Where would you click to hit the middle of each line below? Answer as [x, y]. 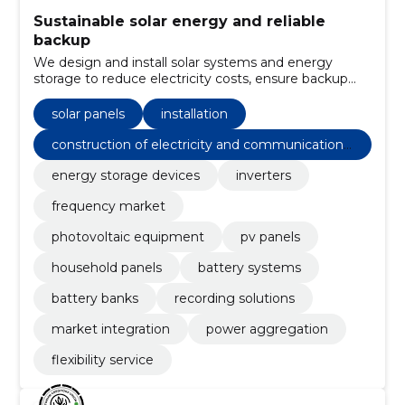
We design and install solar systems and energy [183, 63]
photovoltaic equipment [127, 237]
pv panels [270, 237]
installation [194, 114]
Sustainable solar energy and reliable [179, 22]
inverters [263, 176]
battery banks [94, 299]
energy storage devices [125, 176]
